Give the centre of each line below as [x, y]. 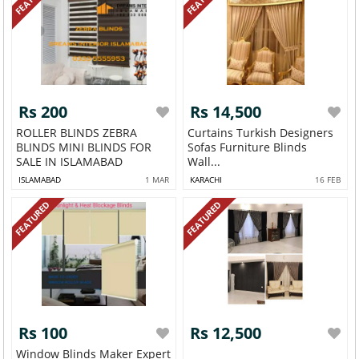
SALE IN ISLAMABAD [70, 162]
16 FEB [327, 180]
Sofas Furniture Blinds [204, 147]
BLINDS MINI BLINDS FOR [84, 147]
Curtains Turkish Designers [212, 133]
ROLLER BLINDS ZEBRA [77, 133]
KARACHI [206, 180]
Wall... [204, 162]
